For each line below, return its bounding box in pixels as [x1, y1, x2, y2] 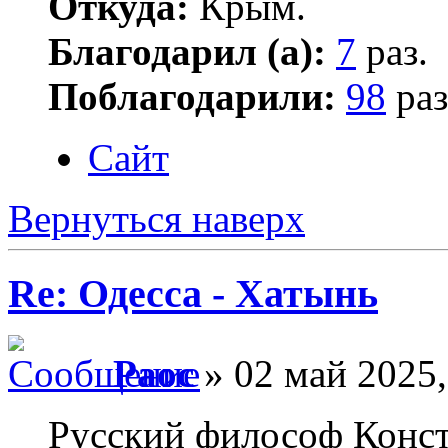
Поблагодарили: [48, 74, 336, 118]
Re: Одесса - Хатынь [8, 270, 378, 316]
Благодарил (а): [48, 29, 326, 73]
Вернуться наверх [8, 196, 305, 240]
